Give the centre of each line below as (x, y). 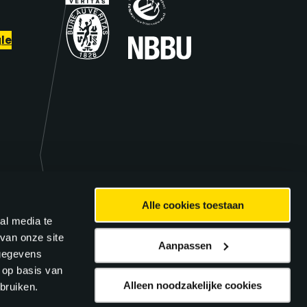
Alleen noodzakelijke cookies (193, 285)
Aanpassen (185, 245)
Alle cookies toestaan (193, 205)
